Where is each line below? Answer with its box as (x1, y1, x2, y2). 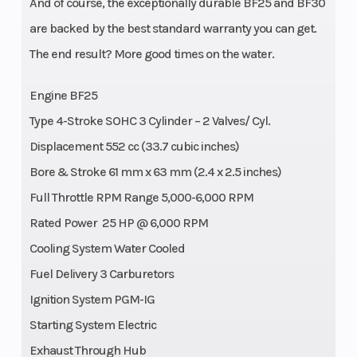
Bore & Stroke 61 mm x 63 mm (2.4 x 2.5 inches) (29, 164, 281, 179)
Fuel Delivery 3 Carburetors (29, 266, 174, 281)
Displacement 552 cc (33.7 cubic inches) (29, 139, 239, 154)
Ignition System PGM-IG (29, 292, 155, 307)
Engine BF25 (29, 88, 97, 103)
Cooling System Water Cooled (29, 241, 185, 256)
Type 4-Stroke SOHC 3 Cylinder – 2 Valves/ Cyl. (29, 113, 270, 128)
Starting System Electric (29, 317, 156, 332)
